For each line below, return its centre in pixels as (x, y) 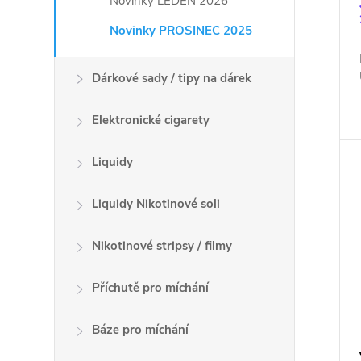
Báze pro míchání (141, 330)
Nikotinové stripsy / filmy (162, 246)
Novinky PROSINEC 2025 (181, 31)
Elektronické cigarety (151, 120)
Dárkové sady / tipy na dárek (172, 78)
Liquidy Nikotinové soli (156, 204)
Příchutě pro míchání (151, 288)
